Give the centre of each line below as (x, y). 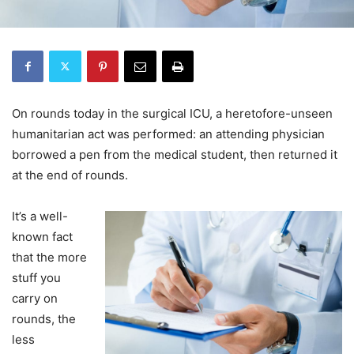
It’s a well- (40, 216)
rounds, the (44, 318)
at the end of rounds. (70, 175)
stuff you (36, 277)
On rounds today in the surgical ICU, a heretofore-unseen (172, 113)
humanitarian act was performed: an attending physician (168, 134)
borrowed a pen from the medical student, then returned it (175, 154)
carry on (35, 298)
